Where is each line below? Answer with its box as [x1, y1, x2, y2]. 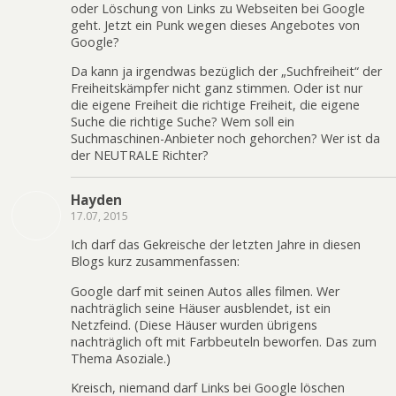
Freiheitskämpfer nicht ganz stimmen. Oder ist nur [71, 80, 362, 97]
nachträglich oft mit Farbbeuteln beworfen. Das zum [71, 332, 377, 350]
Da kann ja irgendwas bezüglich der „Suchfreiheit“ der [71, 63, 382, 80]
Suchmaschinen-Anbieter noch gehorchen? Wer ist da [71, 130, 380, 148]
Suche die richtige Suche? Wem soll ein [71, 113, 294, 131]
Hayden [71, 190, 122, 209]
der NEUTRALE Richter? [71, 147, 209, 164]
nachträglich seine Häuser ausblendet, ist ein [71, 299, 331, 316]
